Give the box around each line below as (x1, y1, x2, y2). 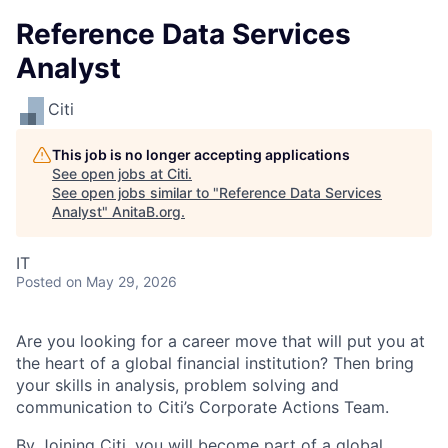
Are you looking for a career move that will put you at (16, 331, 425, 351)
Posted (16, 273, 62, 290)
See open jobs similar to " (52, 184, 219, 201)
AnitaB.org (112, 203, 181, 220)
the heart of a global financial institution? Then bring (16, 353, 414, 373)
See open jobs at (52, 165, 167, 182)
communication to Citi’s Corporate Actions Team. (16, 397, 389, 417)
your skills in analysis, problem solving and (16, 375, 339, 395)
